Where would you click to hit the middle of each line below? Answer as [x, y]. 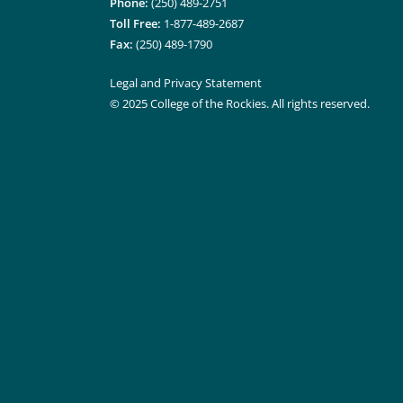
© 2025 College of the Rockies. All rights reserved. [240, 103]
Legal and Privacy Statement [186, 83]
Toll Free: [135, 23]
